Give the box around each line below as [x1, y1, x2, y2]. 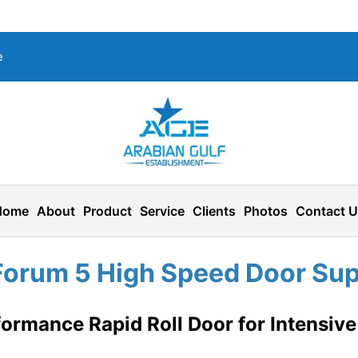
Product [83, 202, 132, 219]
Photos [244, 202, 288, 219]
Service [140, 202, 185, 219]
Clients [193, 202, 236, 219]
